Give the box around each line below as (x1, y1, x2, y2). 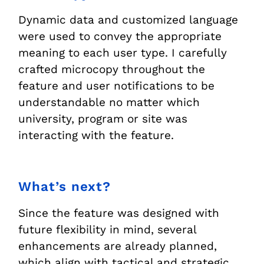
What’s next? (18, 179, 111, 194)
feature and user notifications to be (18, 79, 215, 93)
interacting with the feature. (18, 128, 174, 143)
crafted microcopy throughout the (18, 62, 206, 77)
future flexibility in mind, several (18, 223, 197, 237)
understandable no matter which (18, 95, 200, 110)
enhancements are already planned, (18, 239, 217, 253)
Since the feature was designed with (18, 206, 220, 220)
